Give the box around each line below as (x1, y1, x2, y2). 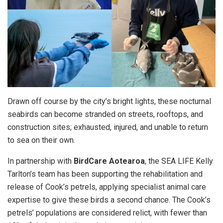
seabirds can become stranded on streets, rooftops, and (7, 110, 203, 119)
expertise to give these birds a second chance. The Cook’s (7, 195, 211, 205)
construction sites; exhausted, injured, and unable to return (7, 122, 208, 132)
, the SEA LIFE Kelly (145, 156, 213, 166)
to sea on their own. (7, 135, 75, 145)
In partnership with (7, 156, 74, 166)
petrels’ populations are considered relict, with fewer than (7, 208, 207, 218)
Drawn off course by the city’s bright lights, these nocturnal (7, 97, 211, 107)
